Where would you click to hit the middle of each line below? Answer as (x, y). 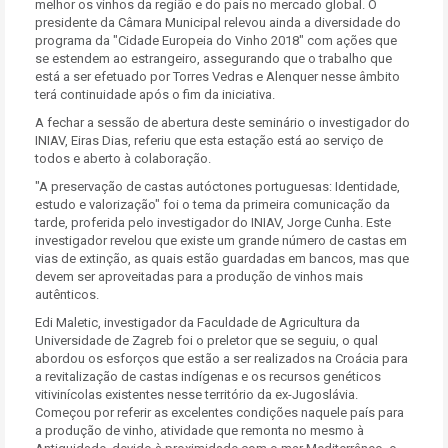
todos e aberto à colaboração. (123, 158)
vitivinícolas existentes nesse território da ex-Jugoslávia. (196, 394)
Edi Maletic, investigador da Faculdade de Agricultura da (197, 322)
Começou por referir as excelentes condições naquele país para (219, 412)
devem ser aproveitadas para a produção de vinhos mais (199, 276)
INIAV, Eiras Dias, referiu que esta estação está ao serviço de (209, 140)
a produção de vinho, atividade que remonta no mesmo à (199, 430)
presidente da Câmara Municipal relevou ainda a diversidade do (218, 22)
